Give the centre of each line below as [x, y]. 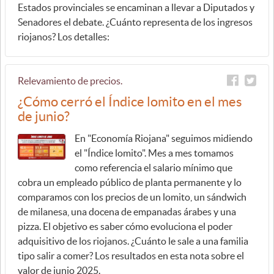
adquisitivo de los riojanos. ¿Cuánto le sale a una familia [133, 241]
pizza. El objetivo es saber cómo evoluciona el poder [125, 226]
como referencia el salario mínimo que [154, 168]
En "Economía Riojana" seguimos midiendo [164, 138]
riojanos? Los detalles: [65, 37]
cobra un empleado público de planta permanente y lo [130, 182]
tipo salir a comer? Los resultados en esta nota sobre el [131, 256]
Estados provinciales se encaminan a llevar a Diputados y [136, 7]
